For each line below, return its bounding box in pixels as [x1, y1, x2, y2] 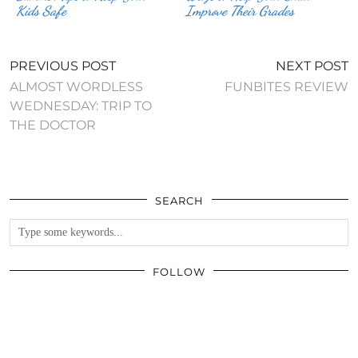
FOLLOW [153, 265, 205, 278]
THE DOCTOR [10, 117, 96, 133]
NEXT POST [276, 58, 348, 74]
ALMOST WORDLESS [10, 78, 143, 94]
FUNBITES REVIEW [225, 78, 348, 94]
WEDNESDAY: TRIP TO [10, 97, 152, 113]
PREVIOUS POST [10, 58, 116, 74]
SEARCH [154, 193, 204, 207]
